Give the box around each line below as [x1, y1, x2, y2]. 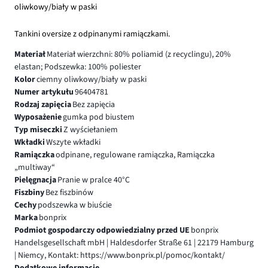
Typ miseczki [14, 123, 62, 136]
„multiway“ [14, 161, 55, 173]
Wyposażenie [14, 111, 62, 123]
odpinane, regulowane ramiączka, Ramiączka [55, 148, 215, 161]
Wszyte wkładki [45, 136, 100, 148]
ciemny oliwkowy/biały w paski [36, 73, 147, 86]
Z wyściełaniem [63, 123, 118, 136]
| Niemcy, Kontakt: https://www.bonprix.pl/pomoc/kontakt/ [14, 249, 225, 261]
